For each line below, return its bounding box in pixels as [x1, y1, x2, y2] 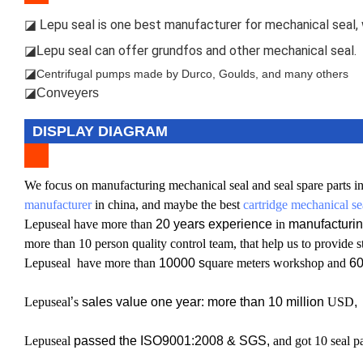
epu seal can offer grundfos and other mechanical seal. [44, 42, 357, 58]
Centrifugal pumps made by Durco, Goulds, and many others [36, 66, 348, 80]
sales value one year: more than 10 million [82, 294, 324, 309]
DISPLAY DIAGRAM [32, 122, 168, 139]
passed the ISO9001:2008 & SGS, [74, 333, 270, 348]
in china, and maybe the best [92, 197, 243, 211]
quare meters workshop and [205, 255, 349, 270]
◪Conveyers [24, 85, 99, 100]
